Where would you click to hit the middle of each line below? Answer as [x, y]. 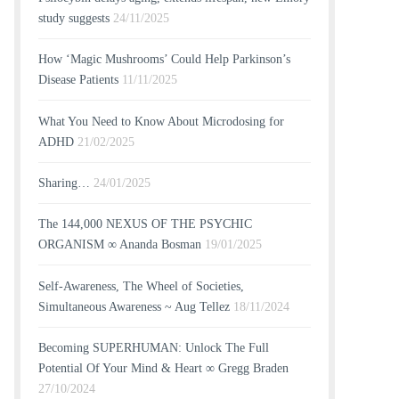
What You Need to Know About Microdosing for [161, 121]
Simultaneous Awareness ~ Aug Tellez [134, 306]
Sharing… [64, 183]
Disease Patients [78, 80]
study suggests [74, 18]
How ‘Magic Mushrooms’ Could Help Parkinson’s [164, 60]
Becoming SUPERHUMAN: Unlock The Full [154, 348]
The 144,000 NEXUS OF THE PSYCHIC [145, 224]
